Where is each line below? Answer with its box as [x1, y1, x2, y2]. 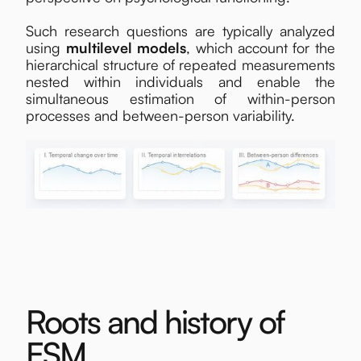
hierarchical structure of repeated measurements [26, 55, 335, 73]
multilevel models [65, 38, 187, 56]
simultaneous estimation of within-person [26, 89, 335, 107]
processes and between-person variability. [26, 106, 296, 124]
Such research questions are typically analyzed [26, 21, 335, 39]
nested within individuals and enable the [26, 72, 335, 90]
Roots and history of [26, 301, 285, 342]
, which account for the [186, 38, 335, 56]
